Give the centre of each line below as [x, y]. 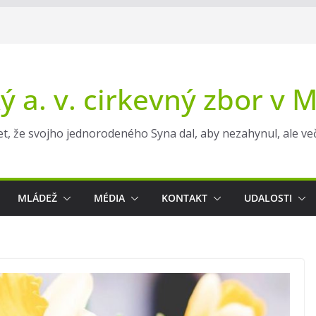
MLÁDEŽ [37, 198]
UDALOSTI [268, 198]
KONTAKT [184, 198]
